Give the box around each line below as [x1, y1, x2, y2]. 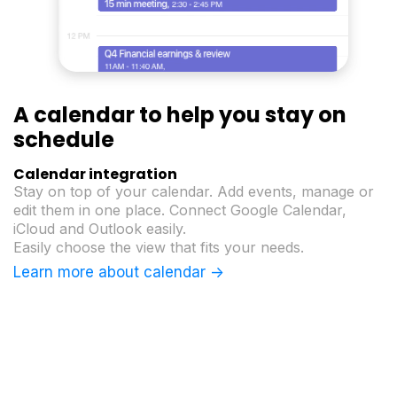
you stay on [214, 99, 346, 129]
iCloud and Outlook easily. [13, 219, 186, 237]
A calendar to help [13, 99, 214, 129]
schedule [13, 124, 114, 154]
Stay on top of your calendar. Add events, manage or [13, 182, 374, 200]
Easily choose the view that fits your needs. [13, 237, 304, 256]
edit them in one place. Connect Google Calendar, [13, 200, 346, 219]
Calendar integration [13, 163, 177, 184]
